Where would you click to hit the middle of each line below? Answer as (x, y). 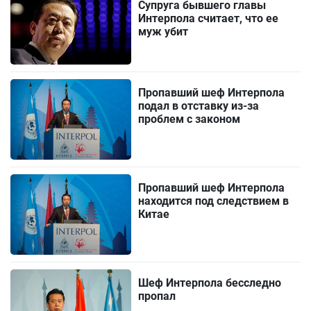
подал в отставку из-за (199, 106)
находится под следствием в (214, 201)
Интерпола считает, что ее (209, 18)
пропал (157, 296)
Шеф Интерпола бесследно (210, 283)
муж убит (163, 31)
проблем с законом (190, 119)
